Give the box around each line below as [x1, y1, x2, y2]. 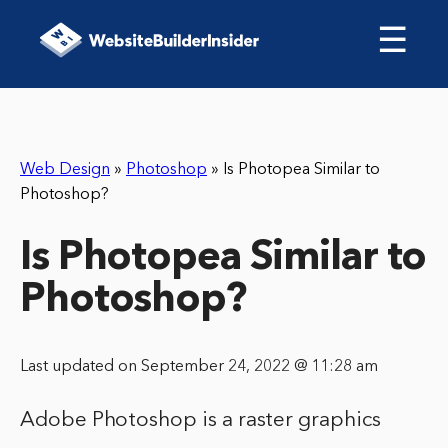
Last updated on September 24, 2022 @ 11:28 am [20, 359, 378, 376]
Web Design [20, 162, 110, 178]
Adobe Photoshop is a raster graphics [20, 410, 381, 432]
